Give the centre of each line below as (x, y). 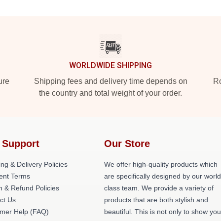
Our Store (127, 144)
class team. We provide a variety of (159, 188)
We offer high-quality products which (161, 164)
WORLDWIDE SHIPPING (110, 65)
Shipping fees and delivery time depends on (110, 81)
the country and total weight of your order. (110, 93)
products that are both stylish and (156, 200)
